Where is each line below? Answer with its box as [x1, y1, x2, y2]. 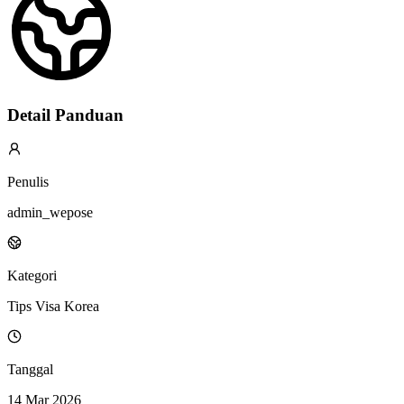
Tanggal [7, 362, 53, 378]
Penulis [7, 174, 49, 190]
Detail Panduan [7, 105, 124, 124]
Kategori [7, 268, 57, 284]
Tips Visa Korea [7, 298, 99, 315]
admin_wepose [7, 205, 93, 221]
